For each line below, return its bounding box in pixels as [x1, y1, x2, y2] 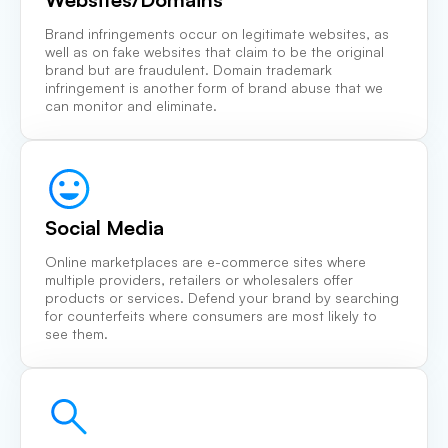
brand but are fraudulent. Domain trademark [45, 61, 332, 79]
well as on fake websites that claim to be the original [45, 43, 384, 61]
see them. [45, 325, 108, 343]
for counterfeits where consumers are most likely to [45, 307, 377, 325]
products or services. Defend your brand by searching [45, 289, 399, 307]
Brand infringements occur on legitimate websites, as [45, 25, 389, 43]
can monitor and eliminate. [45, 97, 217, 115]
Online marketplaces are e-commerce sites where [45, 253, 366, 271]
